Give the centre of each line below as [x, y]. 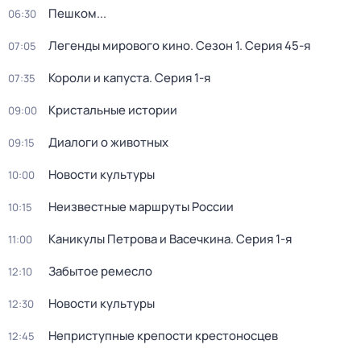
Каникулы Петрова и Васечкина [139, 239]
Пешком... [77, 13]
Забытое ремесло [100, 271]
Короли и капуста [99, 78]
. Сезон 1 [215, 46]
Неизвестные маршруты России [141, 207]
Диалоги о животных [108, 142]
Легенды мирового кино [119, 46]
